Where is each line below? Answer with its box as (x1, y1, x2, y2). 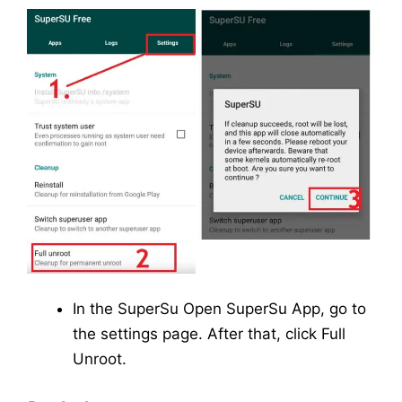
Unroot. (73, 350, 127, 369)
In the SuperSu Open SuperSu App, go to (73, 300, 366, 319)
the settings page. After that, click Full (73, 325, 345, 344)
